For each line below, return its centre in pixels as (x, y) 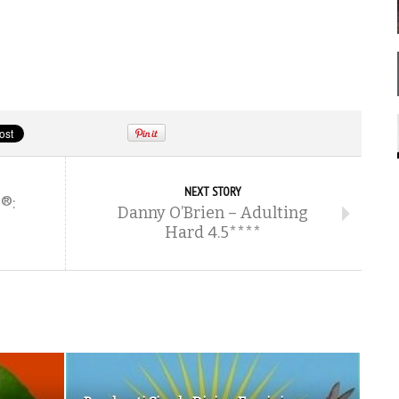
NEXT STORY (213, 191)
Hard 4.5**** (213, 232)
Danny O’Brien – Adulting (213, 213)
